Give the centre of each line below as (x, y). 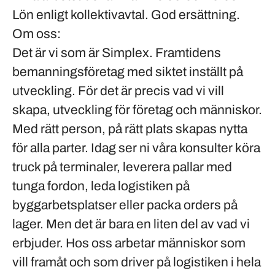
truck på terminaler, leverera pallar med (122, 167)
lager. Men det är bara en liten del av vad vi (131, 224)
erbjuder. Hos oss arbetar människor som (129, 243)
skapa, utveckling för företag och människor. (137, 110)
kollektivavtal (108, 15)
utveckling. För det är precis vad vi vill (118, 91)
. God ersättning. (192, 15)
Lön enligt (41, 15)
